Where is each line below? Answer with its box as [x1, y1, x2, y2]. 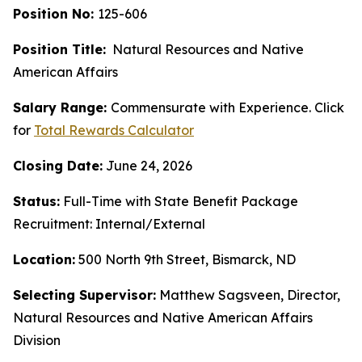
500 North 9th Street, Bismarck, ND [78, 251, 296, 267]
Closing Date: [13, 158, 103, 174]
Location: [13, 251, 75, 267]
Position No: [13, 6, 94, 22]
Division [13, 332, 64, 348]
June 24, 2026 [106, 158, 192, 174]
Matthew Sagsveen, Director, [159, 287, 340, 303]
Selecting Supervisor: [13, 287, 156, 303]
